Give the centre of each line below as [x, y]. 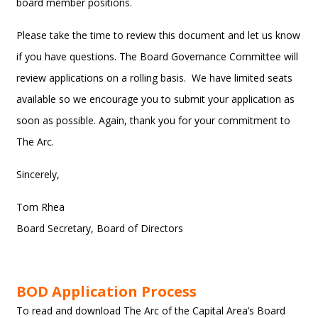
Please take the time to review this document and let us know [159, 35]
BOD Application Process [107, 291]
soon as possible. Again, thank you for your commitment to [154, 120]
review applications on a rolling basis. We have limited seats [155, 78]
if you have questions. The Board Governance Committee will [158, 56]
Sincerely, [38, 174]
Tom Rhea [41, 207]
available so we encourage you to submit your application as [156, 99]
